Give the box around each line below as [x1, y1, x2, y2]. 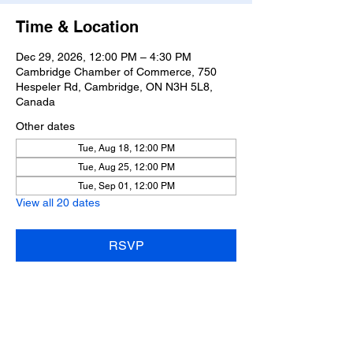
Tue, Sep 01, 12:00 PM [77, 180, 175, 191]
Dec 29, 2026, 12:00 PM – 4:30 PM [16, 50, 191, 63]
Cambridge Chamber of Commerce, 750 [16, 65, 217, 78]
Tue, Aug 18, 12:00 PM [77, 143, 175, 154]
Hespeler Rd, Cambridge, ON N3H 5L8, [16, 80, 213, 93]
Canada [16, 95, 55, 108]
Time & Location [16, 17, 139, 36]
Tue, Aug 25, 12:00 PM [77, 162, 175, 173]
